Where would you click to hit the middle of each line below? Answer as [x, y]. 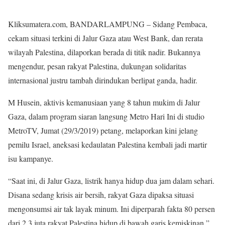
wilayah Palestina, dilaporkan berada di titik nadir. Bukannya [104, 52]
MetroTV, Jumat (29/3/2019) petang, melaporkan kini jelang [103, 130]
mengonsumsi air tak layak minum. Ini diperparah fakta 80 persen [111, 208]
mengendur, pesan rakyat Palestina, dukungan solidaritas [97, 66]
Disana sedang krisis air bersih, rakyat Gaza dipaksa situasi [101, 194]
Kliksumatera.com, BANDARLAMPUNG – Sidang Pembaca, [108, 24]
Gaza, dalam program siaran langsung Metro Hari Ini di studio [106, 116]
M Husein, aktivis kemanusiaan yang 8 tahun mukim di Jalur [104, 102]
